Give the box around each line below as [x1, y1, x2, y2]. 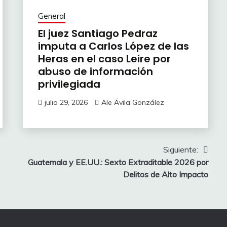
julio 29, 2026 [44, 98, 88, 107]
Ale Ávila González [101, 98, 164, 107]
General [37, 11, 65, 21]
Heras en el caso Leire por [37, 52, 171, 66]
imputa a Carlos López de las [37, 39, 189, 54]
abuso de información [37, 64, 153, 79]
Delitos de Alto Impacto [123, 169, 208, 180]
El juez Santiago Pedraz [37, 26, 158, 41]
